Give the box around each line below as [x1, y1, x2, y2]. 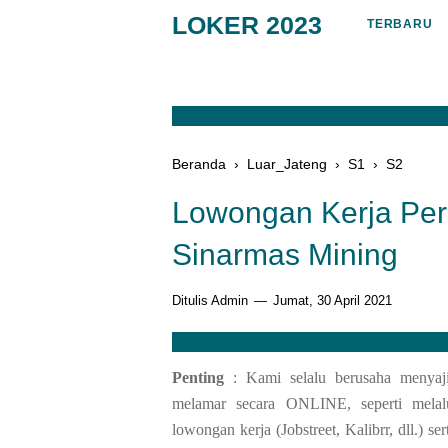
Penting [172, 368, 224, 386]
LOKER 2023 [172, 11, 322, 39]
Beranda [172, 156, 226, 172]
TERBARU [367, 17, 433, 31]
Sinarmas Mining [172, 238, 398, 271]
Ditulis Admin [172, 293, 252, 308]
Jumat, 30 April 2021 [269, 293, 392, 308]
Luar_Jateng [247, 156, 327, 172]
